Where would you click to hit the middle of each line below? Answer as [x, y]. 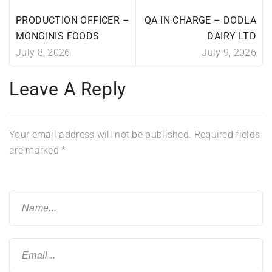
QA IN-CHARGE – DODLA [200, 20]
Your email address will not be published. [100, 134]
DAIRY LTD [232, 36]
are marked [36, 150]
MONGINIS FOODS [58, 36]
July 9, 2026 [229, 53]
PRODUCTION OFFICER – [73, 20]
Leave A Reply [68, 89]
